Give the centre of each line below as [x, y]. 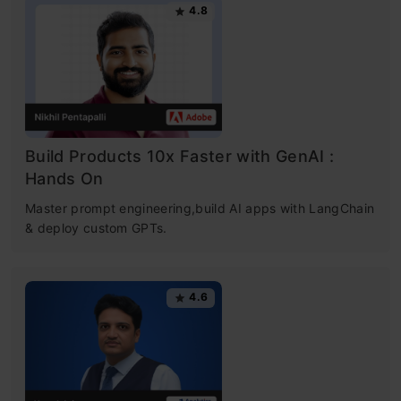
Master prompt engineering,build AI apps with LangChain [200, 209]
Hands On [64, 179]
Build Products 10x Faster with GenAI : [180, 157]
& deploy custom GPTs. [96, 228]
